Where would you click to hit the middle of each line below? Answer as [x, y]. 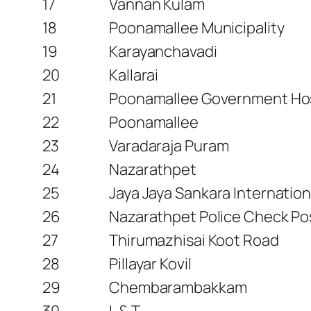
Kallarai [134, 75]
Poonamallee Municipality [197, 27]
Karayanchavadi [163, 51]
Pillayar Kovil [150, 263]
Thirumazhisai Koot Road [194, 240]
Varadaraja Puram [169, 145]
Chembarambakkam [178, 287]
